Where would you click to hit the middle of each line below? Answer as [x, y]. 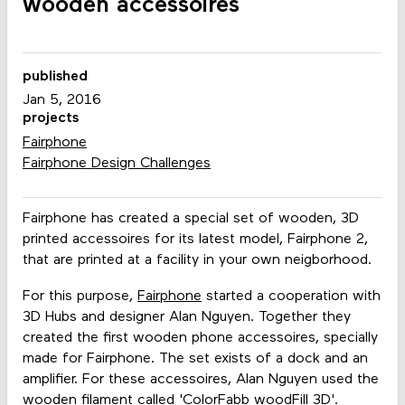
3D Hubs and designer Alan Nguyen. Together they [186, 317]
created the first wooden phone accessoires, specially [200, 338]
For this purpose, [80, 296]
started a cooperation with [291, 296]
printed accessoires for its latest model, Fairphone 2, [195, 240]
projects [50, 119]
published [55, 76]
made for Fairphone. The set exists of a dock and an [195, 358]
